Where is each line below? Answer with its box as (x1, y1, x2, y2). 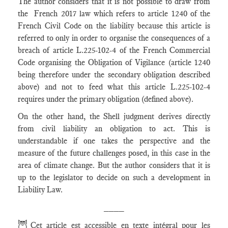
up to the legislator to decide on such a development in (18, 173, 210, 182)
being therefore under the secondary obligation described (18, 70, 210, 79)
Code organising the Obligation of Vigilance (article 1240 (18, 58, 210, 67)
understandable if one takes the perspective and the (18, 136, 210, 146)
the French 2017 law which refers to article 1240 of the (18, 9, 210, 18)
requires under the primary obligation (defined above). (18, 94, 195, 104)
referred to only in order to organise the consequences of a (18, 33, 210, 43)
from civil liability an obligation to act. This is (18, 124, 210, 133)
